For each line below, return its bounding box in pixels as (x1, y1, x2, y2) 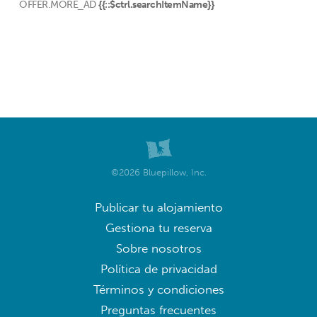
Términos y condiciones (93, 282, 224, 297)
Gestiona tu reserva (105, 220, 212, 236)
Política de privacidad (100, 261, 217, 277)
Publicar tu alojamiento (94, 200, 223, 215)
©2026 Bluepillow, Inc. (110, 166, 207, 178)
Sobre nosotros (115, 241, 202, 256)
